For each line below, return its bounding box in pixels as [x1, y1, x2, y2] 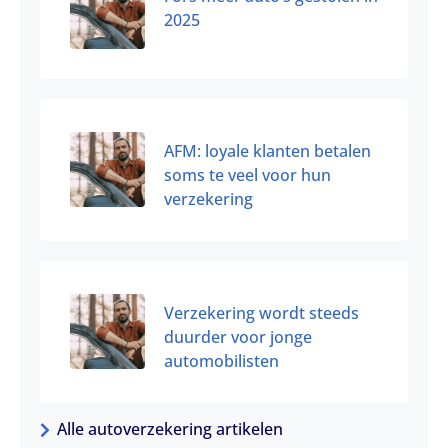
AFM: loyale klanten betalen [164, 139, 371, 162]
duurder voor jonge [164, 325, 312, 348]
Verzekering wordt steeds [164, 301, 359, 324]
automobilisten [164, 349, 279, 372]
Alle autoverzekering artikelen [57, 417, 283, 440]
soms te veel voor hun [164, 163, 331, 186]
